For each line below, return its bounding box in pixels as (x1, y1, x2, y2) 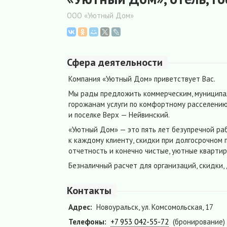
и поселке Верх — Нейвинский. (68, 110, 170, 120)
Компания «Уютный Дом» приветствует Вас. (68, 74, 215, 84)
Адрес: (68, 202, 92, 212)
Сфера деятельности (67, 56, 163, 69)
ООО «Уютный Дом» (67, 11, 134, 21)
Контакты (67, 184, 111, 198)
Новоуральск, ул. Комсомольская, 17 (96, 202, 213, 212)
